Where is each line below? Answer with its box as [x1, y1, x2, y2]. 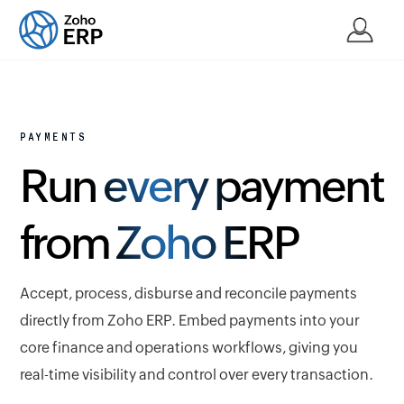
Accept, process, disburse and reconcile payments [20, 285, 358, 302]
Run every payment [20, 161, 384, 212]
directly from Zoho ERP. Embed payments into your [20, 312, 361, 329]
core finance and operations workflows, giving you [20, 339, 359, 356]
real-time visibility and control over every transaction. [20, 366, 374, 383]
